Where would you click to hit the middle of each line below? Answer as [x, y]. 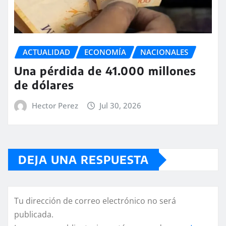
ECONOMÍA [105, 52]
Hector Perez [55, 105]
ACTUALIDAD [46, 52]
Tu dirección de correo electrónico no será [95, 201]
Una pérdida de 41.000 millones [105, 70]
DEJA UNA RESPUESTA [83, 160]
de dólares [44, 84]
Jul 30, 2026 [121, 105]
